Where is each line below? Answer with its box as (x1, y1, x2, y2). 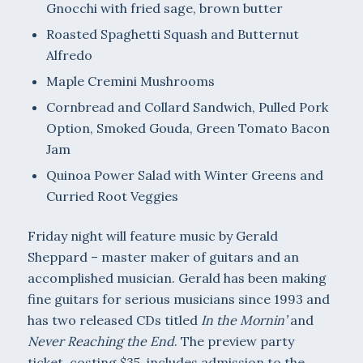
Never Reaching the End (27, 332, 174, 349)
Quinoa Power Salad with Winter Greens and (45, 166, 323, 183)
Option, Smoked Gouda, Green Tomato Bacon (45, 119, 330, 136)
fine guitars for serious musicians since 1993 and (27, 290, 330, 307)
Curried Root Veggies (45, 187, 178, 204)
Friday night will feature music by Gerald (27, 227, 278, 244)
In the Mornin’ (200, 311, 287, 328)
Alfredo (45, 46, 92, 63)
